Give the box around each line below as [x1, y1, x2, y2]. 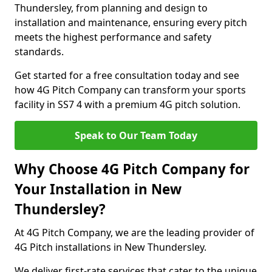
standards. [15, 45, 64, 58]
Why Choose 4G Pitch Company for [15, 160, 250, 178]
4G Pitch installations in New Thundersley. [15, 240, 206, 254]
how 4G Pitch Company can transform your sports [15, 83, 246, 97]
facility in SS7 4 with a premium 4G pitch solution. [15, 98, 240, 111]
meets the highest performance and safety [15, 30, 211, 44]
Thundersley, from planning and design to [15, 1, 208, 15]
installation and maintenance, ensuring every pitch [15, 16, 247, 29]
